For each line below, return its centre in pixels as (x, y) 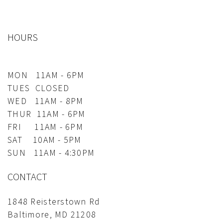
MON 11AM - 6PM (46, 76)
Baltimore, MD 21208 (52, 215)
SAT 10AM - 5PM (45, 140)
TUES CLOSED (39, 89)
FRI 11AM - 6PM (46, 127)
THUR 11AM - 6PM (47, 114)
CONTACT (27, 177)
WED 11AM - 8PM (46, 102)
